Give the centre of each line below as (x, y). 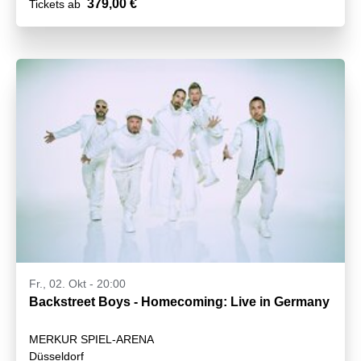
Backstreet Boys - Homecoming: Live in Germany (179, 302)
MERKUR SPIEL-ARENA (91, 340)
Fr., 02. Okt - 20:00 (77, 284)
